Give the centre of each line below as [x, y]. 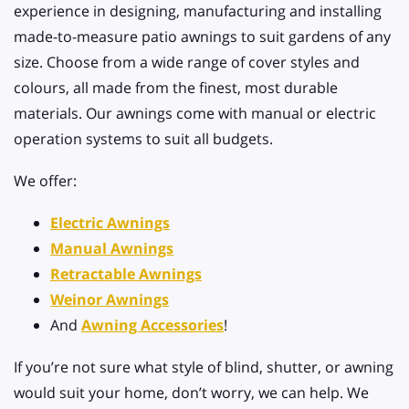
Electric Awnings [110, 223]
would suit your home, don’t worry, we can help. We [191, 393]
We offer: [45, 181]
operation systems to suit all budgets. [143, 139]
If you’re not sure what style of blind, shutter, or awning [204, 367]
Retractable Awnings [126, 274]
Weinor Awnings [110, 300]
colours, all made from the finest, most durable [176, 88]
